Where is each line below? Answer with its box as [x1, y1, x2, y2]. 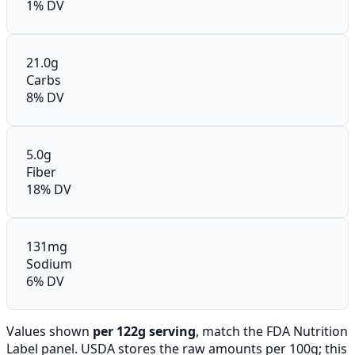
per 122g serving [93, 322, 196, 340]
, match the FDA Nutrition [196, 322, 348, 340]
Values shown [6, 322, 93, 340]
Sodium [26, 254, 72, 273]
